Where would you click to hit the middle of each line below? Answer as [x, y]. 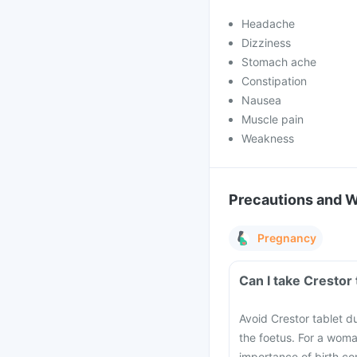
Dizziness [266, 43]
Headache [268, 24]
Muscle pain [273, 119]
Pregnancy [287, 238]
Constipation [274, 81]
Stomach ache [279, 62]
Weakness [268, 138]
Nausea [261, 100]
